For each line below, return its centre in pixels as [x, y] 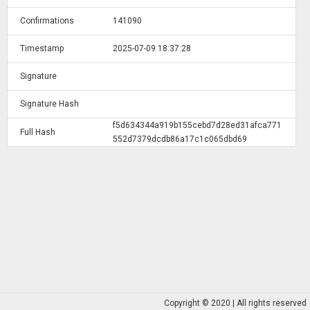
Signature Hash [49, 104]
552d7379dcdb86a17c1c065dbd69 [180, 139]
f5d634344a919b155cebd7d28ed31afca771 [197, 125]
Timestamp [42, 48]
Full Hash [38, 132]
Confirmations [47, 21]
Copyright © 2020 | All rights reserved [235, 303]
